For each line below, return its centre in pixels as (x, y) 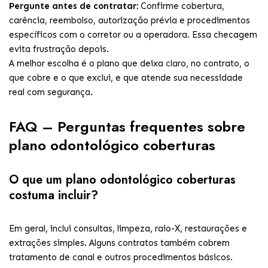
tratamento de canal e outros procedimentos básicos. (121, 257)
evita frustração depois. (59, 49)
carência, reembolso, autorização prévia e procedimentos (130, 20)
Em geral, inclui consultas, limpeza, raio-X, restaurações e (128, 229)
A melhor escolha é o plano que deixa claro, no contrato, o (129, 63)
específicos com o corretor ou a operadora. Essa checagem (133, 35)
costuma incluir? (54, 195)
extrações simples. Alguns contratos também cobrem (119, 243)
